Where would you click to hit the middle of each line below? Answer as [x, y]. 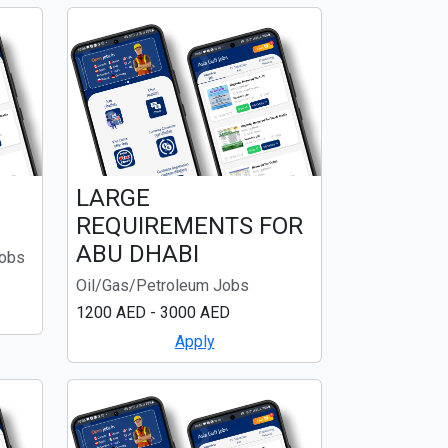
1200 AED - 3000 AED [153, 312]
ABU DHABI [137, 253]
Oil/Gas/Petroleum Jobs [162, 285]
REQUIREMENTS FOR [189, 225]
